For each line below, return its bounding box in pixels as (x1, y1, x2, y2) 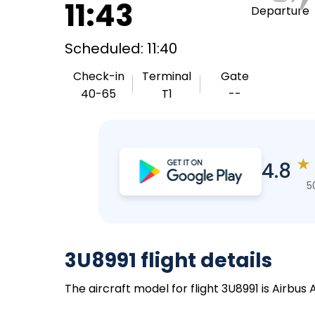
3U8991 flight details (65, 247, 272, 274)
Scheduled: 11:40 (65, 39, 177, 58)
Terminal (142, 68, 191, 84)
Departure (250, 3, 309, 19)
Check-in (72, 68, 124, 84)
